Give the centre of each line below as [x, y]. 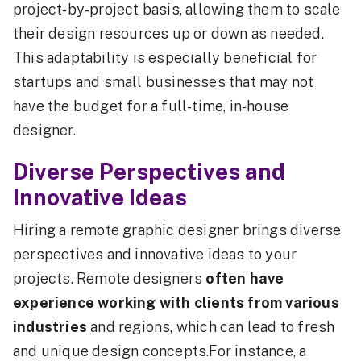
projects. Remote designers [110, 278]
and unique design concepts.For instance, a [160, 351]
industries [52, 327]
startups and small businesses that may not [164, 82]
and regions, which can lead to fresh [213, 327]
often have [245, 278]
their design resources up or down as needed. [168, 33]
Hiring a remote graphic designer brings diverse [177, 230]
